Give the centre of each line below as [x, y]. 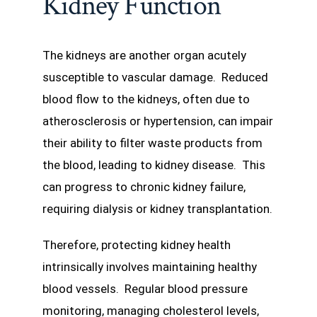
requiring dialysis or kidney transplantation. [157, 209]
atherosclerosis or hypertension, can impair [158, 121]
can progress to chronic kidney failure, [144, 187]
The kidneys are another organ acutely [144, 56]
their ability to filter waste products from [152, 143]
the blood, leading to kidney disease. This [154, 165]
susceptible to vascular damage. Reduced [155, 77]
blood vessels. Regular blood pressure [145, 289]
